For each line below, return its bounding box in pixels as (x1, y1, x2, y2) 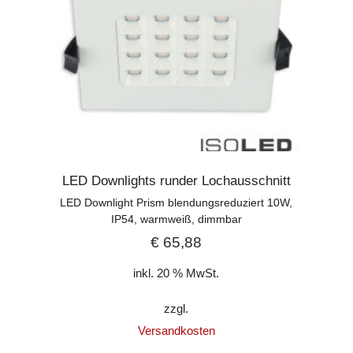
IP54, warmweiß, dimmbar (110, 213, 242, 226)
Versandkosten (137, 323, 215, 337)
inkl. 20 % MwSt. (133, 266, 220, 281)
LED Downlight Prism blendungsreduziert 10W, (60, 196, 293, 210)
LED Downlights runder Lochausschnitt (61, 173, 291, 189)
